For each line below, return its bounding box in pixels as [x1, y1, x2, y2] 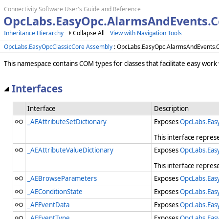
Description [154, 104, 189, 113]
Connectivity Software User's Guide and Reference [4, 5, 141, 13]
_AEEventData [27, 200, 69, 210]
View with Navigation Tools [110, 29, 182, 37]
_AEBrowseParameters [27, 174, 97, 183]
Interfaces [12, 81, 63, 95]
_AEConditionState [27, 187, 83, 197]
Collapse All [73, 29, 105, 37]
